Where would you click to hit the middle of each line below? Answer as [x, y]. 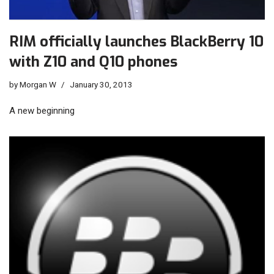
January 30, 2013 [101, 85]
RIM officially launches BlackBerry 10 [136, 42]
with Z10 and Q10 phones [93, 62]
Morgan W [38, 85]
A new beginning [42, 111]
